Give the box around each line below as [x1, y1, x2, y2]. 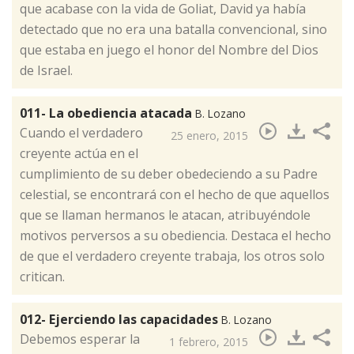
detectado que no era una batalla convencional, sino [20, 20, 327, 38]
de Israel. [20, 61, 73, 79]
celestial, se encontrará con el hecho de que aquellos [20, 185, 330, 203]
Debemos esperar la [20, 330, 140, 348]
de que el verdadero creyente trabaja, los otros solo [20, 247, 325, 265]
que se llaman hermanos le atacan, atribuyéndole [20, 205, 311, 224]
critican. [20, 267, 65, 285]
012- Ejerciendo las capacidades [20, 310, 221, 328]
